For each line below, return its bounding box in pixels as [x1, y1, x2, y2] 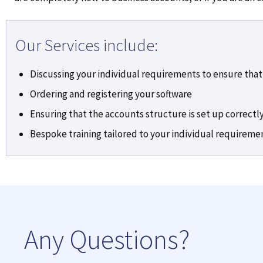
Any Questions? [24, 222, 190, 257]
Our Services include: [15, 34, 158, 56]
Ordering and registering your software [30, 87, 192, 100]
